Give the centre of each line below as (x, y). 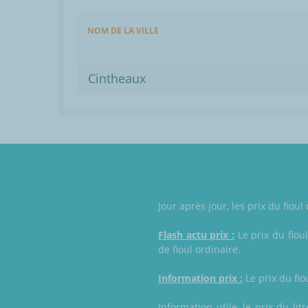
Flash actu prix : (196, 235)
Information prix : (200, 278)
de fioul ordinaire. (199, 250)
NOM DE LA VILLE (123, 31)
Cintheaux (117, 79)
